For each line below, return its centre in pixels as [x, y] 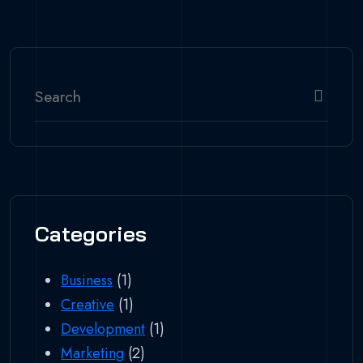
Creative [88, 304]
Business [87, 280]
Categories [91, 233]
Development [103, 329]
